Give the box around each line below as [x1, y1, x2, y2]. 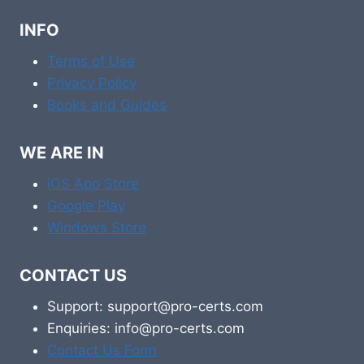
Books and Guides [47, 97, 167, 113]
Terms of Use [47, 53, 135, 69]
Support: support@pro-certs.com [47, 298, 263, 314]
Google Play [47, 197, 125, 214]
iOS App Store [47, 175, 139, 192]
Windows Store [47, 219, 146, 236]
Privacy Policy [47, 75, 136, 91]
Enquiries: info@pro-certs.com [47, 320, 245, 336]
